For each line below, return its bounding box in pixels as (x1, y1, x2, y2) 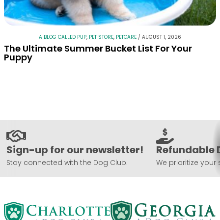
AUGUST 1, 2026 (142, 33, 181, 41)
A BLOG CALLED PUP (39, 33, 86, 41)
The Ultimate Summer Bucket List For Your (4, 42, 192, 55)
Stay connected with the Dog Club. (6, 158, 128, 168)
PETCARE (116, 33, 137, 41)
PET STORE (89, 33, 113, 41)
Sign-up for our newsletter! (6, 143, 143, 157)
